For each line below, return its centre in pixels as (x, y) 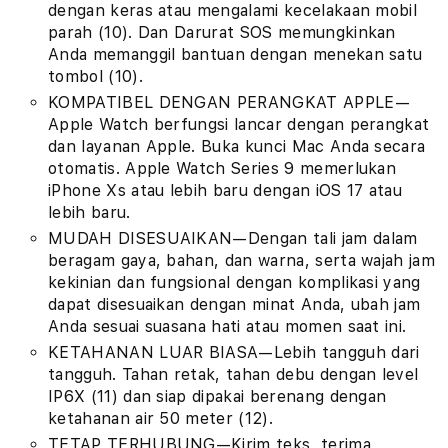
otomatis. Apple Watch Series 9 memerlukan (222, 168)
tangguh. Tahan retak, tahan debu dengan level (233, 374)
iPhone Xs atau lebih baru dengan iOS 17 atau (225, 190)
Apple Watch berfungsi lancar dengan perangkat (239, 124)
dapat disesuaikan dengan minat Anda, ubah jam (234, 304)
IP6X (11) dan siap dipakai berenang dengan (217, 396)
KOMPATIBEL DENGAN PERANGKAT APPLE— (229, 102)
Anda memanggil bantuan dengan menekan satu (235, 54)
